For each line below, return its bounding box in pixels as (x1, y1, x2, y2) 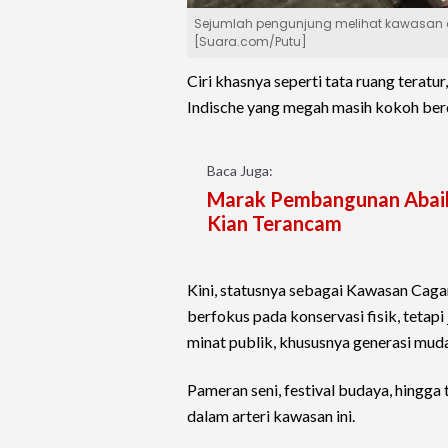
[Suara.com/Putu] (194, 33, 307, 51)
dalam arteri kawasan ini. (187, 406, 355, 426)
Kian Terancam (207, 211, 342, 236)
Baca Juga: (207, 162, 273, 180)
